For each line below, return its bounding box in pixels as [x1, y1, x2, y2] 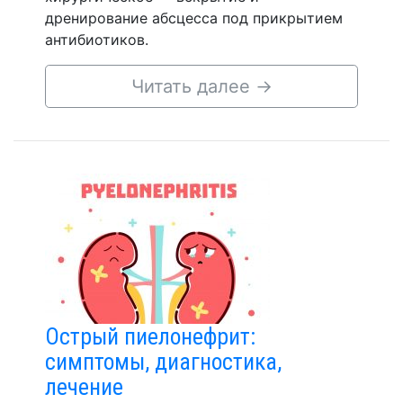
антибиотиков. [45, 31, 148, 49]
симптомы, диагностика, [45, 348, 282, 375]
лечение [45, 373, 123, 400]
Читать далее [130, 76, 255, 97]
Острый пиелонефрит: [45, 323, 255, 350]
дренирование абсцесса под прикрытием [45, 9, 343, 27]
